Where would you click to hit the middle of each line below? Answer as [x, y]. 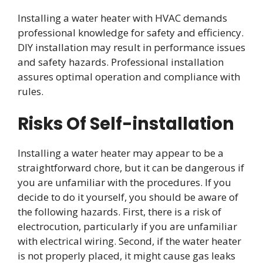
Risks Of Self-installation [126, 124]
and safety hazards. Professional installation [121, 62]
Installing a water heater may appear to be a [121, 153]
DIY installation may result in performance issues [131, 48]
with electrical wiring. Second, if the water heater [129, 241]
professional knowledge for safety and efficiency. [131, 33]
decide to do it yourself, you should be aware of [128, 197]
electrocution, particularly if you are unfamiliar [127, 226]
